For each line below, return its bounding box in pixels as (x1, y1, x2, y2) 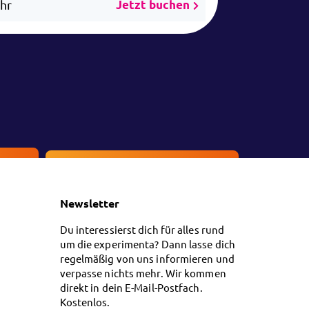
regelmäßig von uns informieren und (59, 252, 235, 265)
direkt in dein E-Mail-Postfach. (59, 281, 203, 294)
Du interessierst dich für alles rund (59, 223, 225, 236)
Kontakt (124, 159, 172, 175)
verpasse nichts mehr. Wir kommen (59, 266, 226, 279)
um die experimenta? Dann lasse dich (59, 237, 236, 250)
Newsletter (59, 195, 120, 210)
